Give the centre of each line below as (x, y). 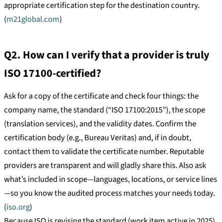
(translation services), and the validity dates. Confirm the (100, 124)
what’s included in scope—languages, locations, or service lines (111, 180)
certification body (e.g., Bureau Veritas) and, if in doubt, (98, 138)
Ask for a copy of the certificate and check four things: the (101, 96)
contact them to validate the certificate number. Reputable (104, 152)
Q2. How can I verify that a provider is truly (107, 55)
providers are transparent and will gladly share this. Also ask (105, 166)
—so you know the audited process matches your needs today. (110, 194)
